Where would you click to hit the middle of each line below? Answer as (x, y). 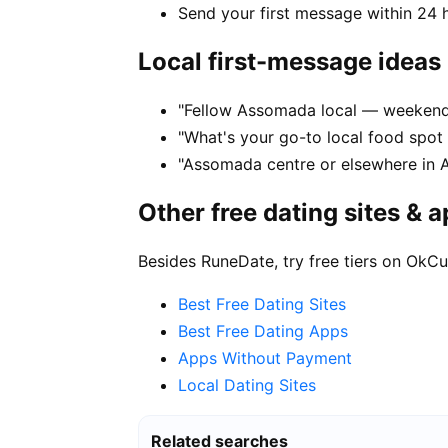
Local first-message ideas (289, 62)
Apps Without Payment (265, 358)
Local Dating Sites (247, 385)
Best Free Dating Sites (262, 304)
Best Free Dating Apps (263, 331)
